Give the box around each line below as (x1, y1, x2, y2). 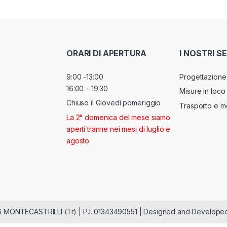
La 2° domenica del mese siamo (66, 112, 170, 122)
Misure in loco (179, 87, 225, 96)
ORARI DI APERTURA (66, 48, 146, 59)
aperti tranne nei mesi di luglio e (66, 124, 171, 133)
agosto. (66, 136, 91, 145)
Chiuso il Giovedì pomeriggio (66, 98, 161, 107)
